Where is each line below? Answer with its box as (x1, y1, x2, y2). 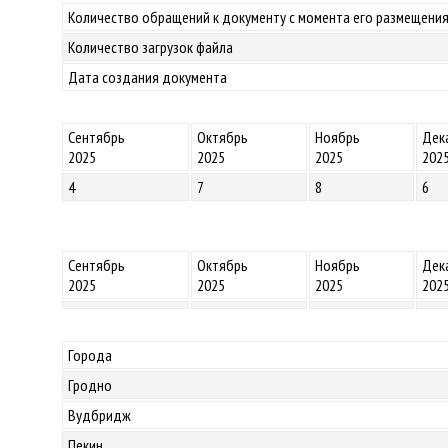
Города (68, 345, 112, 365)
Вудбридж (68, 405, 131, 425)
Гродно (68, 375, 112, 395)
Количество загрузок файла (68, 37, 233, 57)
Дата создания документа (68, 67, 227, 87)
